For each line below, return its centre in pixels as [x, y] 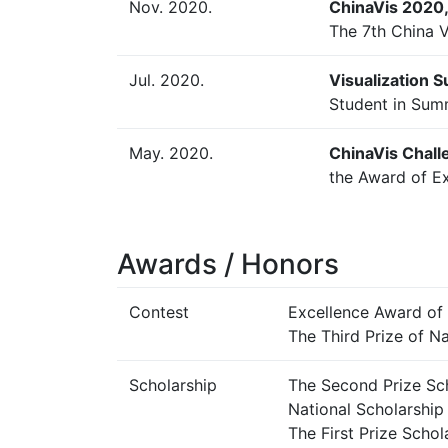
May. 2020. [171, 153]
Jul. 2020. [166, 80]
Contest [159, 312]
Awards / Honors [228, 264]
